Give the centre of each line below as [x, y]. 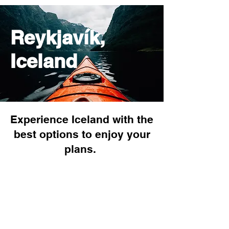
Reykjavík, [58, 37]
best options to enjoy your [82, 134]
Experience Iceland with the [82, 119]
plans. [82, 149]
